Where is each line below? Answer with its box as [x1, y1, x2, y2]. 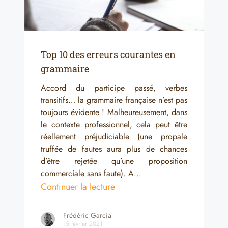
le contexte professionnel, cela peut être [41, 118, 187, 130]
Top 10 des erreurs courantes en [41, 48, 176, 61]
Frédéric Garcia [63, 210, 111, 220]
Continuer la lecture [41, 180, 115, 193]
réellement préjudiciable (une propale [41, 130, 187, 142]
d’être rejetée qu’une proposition [41, 155, 187, 167]
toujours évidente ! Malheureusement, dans [41, 106, 187, 118]
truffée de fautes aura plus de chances [41, 142, 187, 155]
